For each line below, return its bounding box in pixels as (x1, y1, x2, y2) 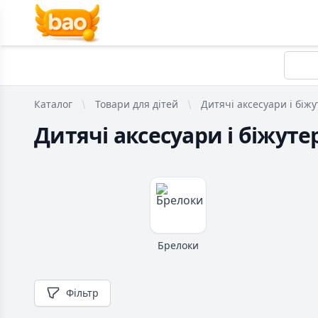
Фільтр (66, 286, 99, 300)
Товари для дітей (95, 97, 178, 111)
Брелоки (157, 238, 199, 252)
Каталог (34, 97, 72, 111)
